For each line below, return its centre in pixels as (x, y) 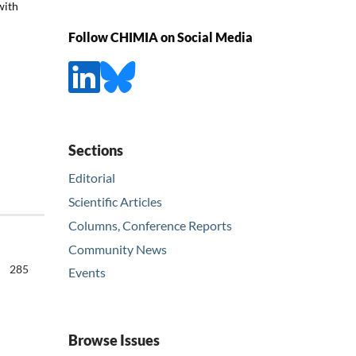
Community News (118, 249)
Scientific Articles (115, 201)
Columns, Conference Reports (150, 225)
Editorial (92, 177)
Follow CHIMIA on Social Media (161, 37)
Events (87, 273)
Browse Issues (114, 341)
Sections (96, 150)
